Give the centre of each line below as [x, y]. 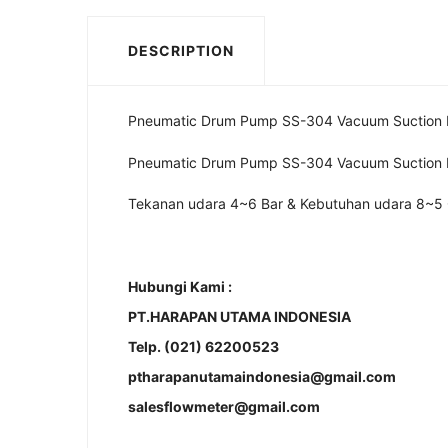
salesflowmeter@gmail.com [224, 406]
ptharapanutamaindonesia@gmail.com [262, 376]
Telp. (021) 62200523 [203, 346]
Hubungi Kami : [180, 286]
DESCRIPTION [181, 50]
